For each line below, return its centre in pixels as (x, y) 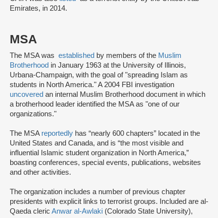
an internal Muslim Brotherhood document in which (124, 95)
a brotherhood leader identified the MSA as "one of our (95, 104)
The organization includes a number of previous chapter (98, 192)
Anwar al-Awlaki (77, 211)
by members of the (126, 56)
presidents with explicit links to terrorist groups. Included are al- (109, 202)
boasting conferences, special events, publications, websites (105, 163)
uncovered (27, 95)
